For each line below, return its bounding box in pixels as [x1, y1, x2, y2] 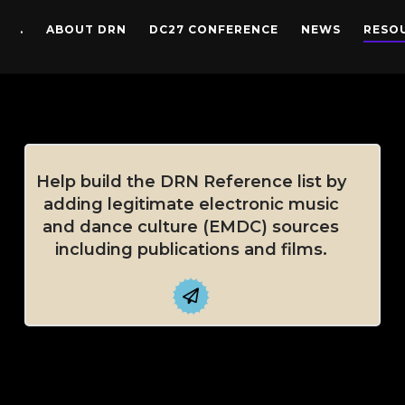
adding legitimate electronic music [42, 194, 339, 215]
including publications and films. [54, 240, 327, 260]
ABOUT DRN [46, 22, 127, 36]
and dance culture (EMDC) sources [42, 217, 340, 238]
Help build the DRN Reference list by [35, 172, 346, 193]
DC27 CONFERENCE [149, 22, 278, 36]
